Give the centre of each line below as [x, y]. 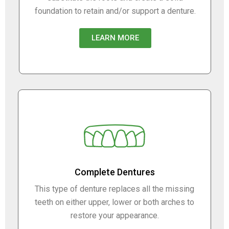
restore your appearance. [114, 215]
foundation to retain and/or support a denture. [115, 11]
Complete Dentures [114, 172]
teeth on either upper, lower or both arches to [114, 202]
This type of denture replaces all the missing [114, 189]
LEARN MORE [115, 38]
